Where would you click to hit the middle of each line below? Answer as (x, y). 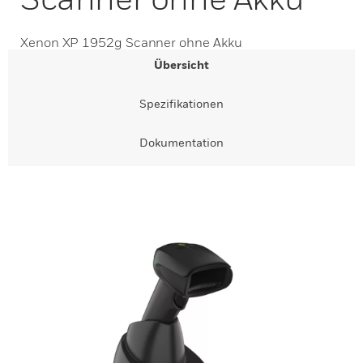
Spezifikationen (181, 103)
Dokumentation (181, 142)
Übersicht (181, 64)
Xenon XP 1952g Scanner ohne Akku (131, 42)
